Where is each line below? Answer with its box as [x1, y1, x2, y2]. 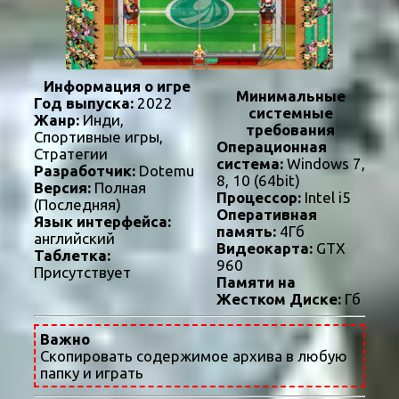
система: [216, 155, 283, 173]
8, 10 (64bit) [216, 172, 300, 190]
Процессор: [216, 189, 301, 207]
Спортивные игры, [34, 128, 163, 146]
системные [248, 104, 333, 122]
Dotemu [135, 162, 194, 180]
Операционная [216, 138, 327, 156]
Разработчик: [34, 162, 135, 180]
